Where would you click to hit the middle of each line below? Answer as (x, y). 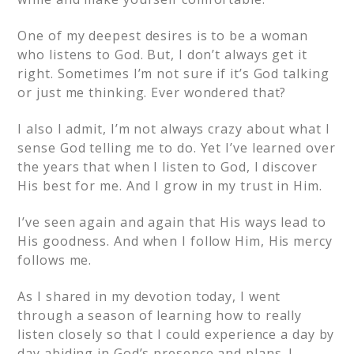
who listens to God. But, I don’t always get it (162, 55)
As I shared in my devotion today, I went (149, 296)
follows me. (55, 260)
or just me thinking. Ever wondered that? (152, 92)
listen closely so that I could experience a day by (176, 334)
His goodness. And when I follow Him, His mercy (175, 241)
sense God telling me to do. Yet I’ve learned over (177, 148)
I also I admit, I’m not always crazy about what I (174, 129)
